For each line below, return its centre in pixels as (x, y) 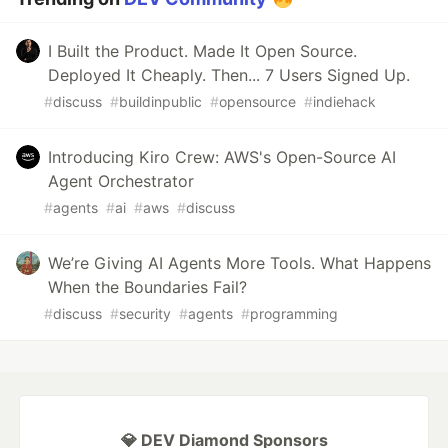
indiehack (344, 102)
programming (294, 314)
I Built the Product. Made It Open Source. (202, 51)
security (145, 314)
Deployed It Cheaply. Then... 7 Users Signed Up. (229, 75)
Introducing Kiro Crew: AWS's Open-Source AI (222, 157)
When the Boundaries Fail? (147, 287)
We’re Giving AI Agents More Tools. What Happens (239, 263)
